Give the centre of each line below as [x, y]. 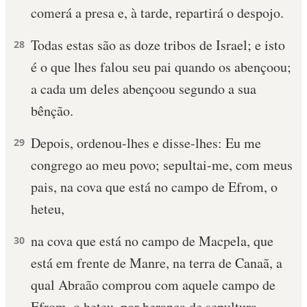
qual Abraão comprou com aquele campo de [153, 285]
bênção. [52, 111]
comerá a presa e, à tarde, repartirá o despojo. [157, 13]
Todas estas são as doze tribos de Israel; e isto [158, 45]
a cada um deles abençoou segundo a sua [144, 89]
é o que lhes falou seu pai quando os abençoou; [161, 67]
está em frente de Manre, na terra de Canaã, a [157, 263]
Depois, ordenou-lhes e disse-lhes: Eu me [146, 143]
